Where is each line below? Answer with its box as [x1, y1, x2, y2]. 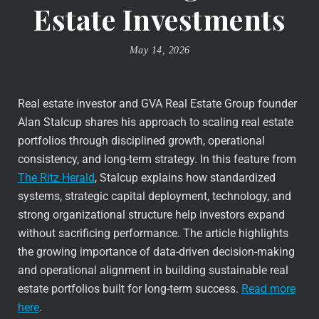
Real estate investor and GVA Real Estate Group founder [17, 96, 297, 110]
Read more [241, 281, 296, 296]
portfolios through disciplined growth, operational [17, 133, 265, 147]
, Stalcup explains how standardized [94, 170, 276, 184]
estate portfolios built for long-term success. [17, 281, 241, 296]
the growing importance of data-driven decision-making [17, 244, 295, 258]
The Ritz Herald [17, 170, 95, 184]
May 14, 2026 [129, 44, 190, 56]
